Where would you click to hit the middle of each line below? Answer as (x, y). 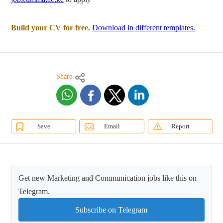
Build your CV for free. (51, 28)
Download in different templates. (144, 28)
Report (180, 126)
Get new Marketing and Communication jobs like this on (108, 178)
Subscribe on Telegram (111, 210)
